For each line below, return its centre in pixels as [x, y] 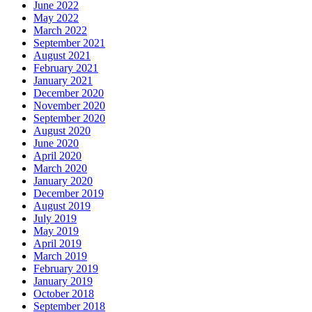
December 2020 [69, 93]
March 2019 [60, 256]
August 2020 [62, 130]
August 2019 [62, 205]
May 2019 [56, 231]
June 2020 [56, 143]
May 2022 [56, 17]
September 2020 [69, 118]
